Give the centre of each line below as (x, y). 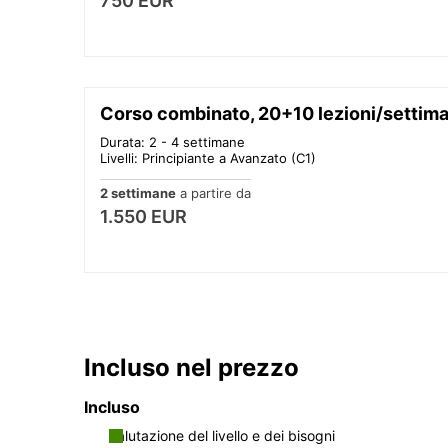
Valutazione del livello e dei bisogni (222, 435)
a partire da (213, 192)
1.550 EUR (143, 216)
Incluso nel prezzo (191, 367)
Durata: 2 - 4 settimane (172, 141)
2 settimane (138, 192)
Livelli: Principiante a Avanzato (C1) (208, 157)
